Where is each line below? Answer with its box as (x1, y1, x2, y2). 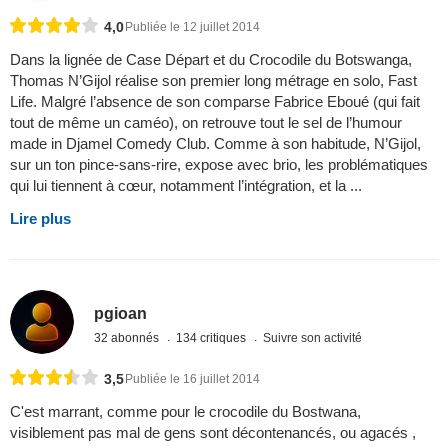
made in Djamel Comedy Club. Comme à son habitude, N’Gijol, (10, 135, 421, 153)
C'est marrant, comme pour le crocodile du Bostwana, (10, 403, 361, 421)
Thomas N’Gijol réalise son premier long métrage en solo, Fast (10, 72, 417, 90)
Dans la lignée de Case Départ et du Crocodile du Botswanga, (10, 51, 412, 69)
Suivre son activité (263, 330, 363, 345)
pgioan (94, 304, 148, 322)
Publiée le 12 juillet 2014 (125, 20, 260, 35)
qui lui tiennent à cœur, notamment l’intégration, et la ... (10, 177, 362, 195)
